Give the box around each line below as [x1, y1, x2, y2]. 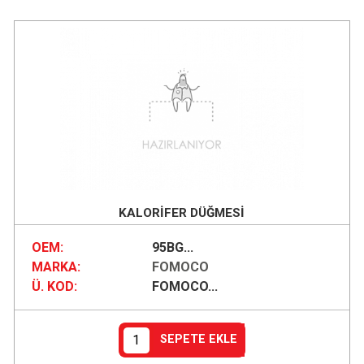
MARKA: [31, 259, 80, 275]
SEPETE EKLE [160, 332, 238, 347]
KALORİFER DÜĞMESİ [119, 205, 245, 220]
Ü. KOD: [31, 279, 77, 295]
